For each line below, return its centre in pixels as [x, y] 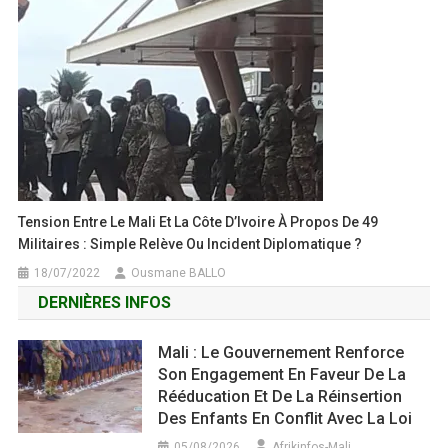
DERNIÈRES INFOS [104, 303]
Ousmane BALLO [179, 273]
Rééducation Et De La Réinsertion [280, 397]
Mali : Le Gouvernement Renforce [281, 353]
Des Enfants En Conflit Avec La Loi [285, 419]
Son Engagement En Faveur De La [282, 375]
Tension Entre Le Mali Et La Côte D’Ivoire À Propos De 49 [198, 222]
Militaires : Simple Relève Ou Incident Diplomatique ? [190, 244]
